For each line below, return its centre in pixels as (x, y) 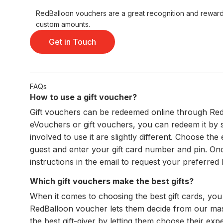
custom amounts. (63, 24)
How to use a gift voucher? (83, 97)
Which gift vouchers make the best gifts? (112, 181)
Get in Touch (72, 42)
